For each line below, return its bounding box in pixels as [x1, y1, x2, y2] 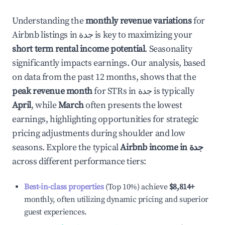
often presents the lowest [83, 99, 182, 111]
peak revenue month [12, 85, 92, 97]
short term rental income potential [12, 43, 145, 55]
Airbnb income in [120, 142, 189, 153]
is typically [152, 85, 194, 97]
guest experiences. [24, 207, 87, 217]
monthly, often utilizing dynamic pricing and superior [24, 194, 208, 204]
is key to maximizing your [93, 29, 192, 41]
